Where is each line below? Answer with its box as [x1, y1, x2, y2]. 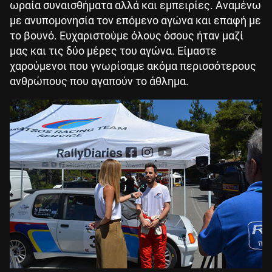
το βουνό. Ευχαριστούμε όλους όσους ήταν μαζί [10, 29, 243, 42]
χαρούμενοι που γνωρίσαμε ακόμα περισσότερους [10, 59, 256, 72]
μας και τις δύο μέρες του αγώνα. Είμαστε [10, 44, 217, 57]
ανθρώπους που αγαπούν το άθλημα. [10, 74, 189, 87]
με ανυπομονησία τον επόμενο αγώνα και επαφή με [10, 13, 261, 27]
